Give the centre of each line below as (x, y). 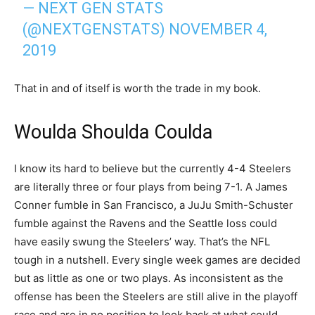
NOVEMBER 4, (218, 29)
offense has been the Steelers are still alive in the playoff (156, 296)
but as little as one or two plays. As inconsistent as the (149, 278)
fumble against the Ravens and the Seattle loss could (146, 223)
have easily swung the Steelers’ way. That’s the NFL (142, 242)
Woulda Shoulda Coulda (113, 132)
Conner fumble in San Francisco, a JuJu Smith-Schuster (154, 205)
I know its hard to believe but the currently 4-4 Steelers (153, 168)
